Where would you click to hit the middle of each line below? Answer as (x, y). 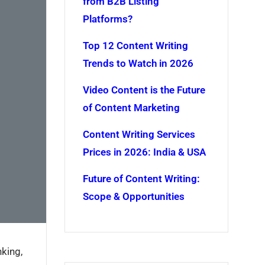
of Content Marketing (131, 108)
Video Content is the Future (144, 90)
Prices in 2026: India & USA (144, 152)
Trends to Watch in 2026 (138, 63)
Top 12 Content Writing (135, 46)
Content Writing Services (139, 134)
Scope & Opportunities (133, 196)
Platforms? (107, 19)
